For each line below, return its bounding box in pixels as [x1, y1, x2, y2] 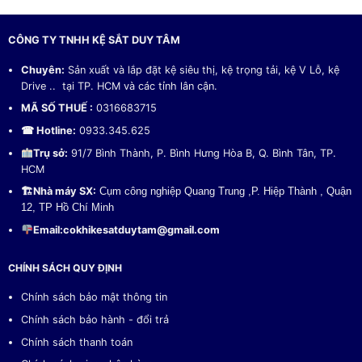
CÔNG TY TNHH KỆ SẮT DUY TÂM [7, 33, 180, 46]
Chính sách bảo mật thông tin [21, 291, 168, 304]
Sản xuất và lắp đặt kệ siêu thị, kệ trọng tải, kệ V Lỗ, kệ [65, 63, 340, 76]
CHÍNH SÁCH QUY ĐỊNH [7, 261, 122, 274]
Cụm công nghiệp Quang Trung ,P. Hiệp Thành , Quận [96, 185, 352, 198]
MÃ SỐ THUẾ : [21, 102, 94, 115]
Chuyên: [21, 63, 65, 76]
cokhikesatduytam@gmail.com [63, 223, 220, 236]
